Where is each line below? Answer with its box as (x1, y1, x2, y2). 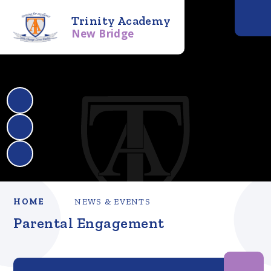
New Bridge (71, 26, 134, 41)
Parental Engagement (13, 214, 165, 232)
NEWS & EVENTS (74, 197, 151, 207)
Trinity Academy (71, 13, 171, 28)
